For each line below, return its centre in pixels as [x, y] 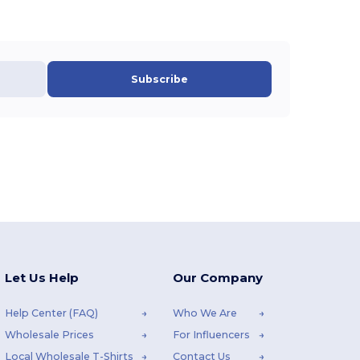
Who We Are [205, 313]
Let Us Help [41, 278]
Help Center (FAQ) [51, 313]
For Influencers [211, 335]
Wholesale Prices [49, 335]
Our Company [217, 278]
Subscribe [160, 80]
